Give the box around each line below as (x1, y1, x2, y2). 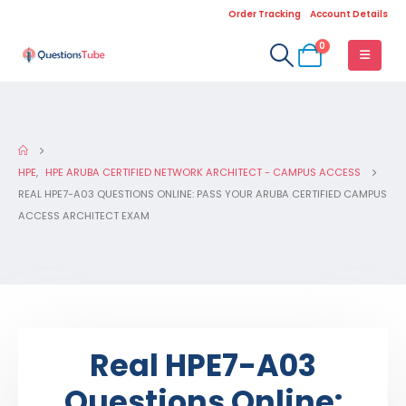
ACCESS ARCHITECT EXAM (18, 208, 150, 223)
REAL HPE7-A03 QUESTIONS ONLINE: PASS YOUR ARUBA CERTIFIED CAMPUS (18, 187, 387, 201)
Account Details (310, 7, 388, 21)
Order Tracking (228, 7, 301, 21)
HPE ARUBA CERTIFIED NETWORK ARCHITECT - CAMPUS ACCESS (45, 165, 361, 179)
